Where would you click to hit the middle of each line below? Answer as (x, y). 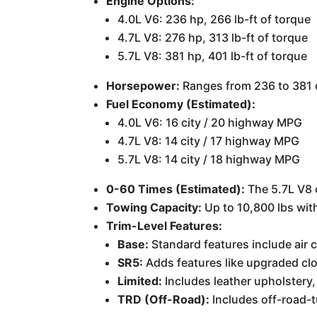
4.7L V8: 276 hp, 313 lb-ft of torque (213, 37)
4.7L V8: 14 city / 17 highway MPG (209, 140)
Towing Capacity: (154, 207)
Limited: (140, 281)
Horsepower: (143, 85)
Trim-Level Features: (165, 225)
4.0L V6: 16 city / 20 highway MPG (210, 122)
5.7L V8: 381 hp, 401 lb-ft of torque (213, 56)
